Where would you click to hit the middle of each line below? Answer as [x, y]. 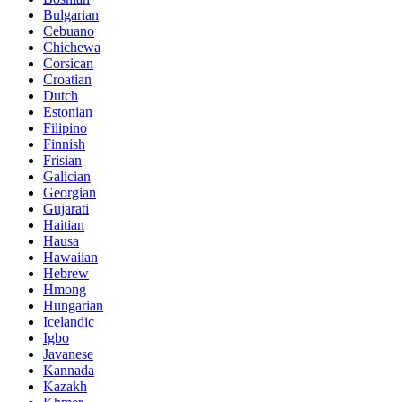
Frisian [62, 160]
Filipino [65, 127]
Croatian [67, 79]
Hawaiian [70, 257]
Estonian [68, 111]
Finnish [64, 144]
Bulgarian [71, 14]
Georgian [70, 192]
